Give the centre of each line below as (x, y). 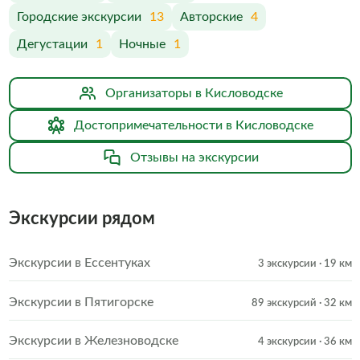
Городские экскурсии (79, 17)
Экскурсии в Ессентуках (79, 263)
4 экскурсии (287, 342)
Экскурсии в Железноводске (93, 341)
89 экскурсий (284, 303)
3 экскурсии (287, 264)
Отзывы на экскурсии (194, 157)
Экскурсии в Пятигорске (81, 302)
